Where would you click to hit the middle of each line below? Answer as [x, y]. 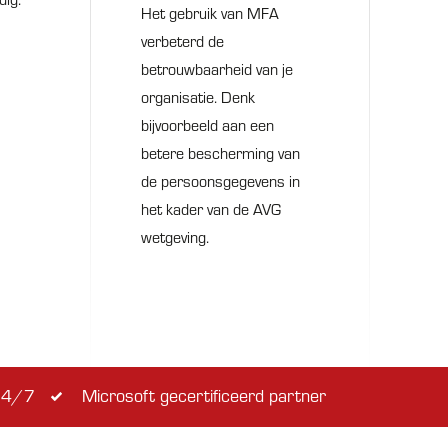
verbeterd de [182, 41]
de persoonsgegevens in [220, 181]
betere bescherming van [220, 153]
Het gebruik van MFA [210, 13]
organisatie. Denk [198, 97]
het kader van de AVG [211, 209]
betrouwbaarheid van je [217, 69]
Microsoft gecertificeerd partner [202, 395]
